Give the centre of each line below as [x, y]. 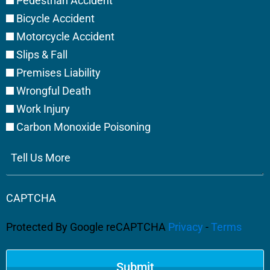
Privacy [186, 227]
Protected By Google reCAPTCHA [87, 227]
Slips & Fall [42, 54]
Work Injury [43, 108]
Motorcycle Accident [65, 36]
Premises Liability [58, 72]
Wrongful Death [54, 90]
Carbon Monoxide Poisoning [83, 127]
